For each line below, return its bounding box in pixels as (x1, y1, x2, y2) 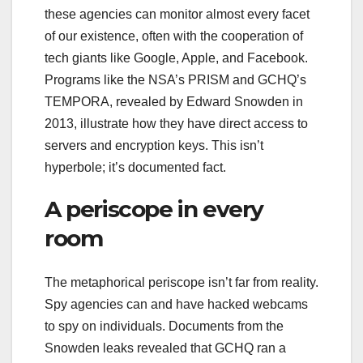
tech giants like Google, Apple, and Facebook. (45, 51, 308, 66)
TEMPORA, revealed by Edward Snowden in (45, 95, 303, 109)
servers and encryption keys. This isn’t (45, 139, 263, 153)
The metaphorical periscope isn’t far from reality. (45, 275, 318, 289)
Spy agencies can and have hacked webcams (45, 297, 308, 311)
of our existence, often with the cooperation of (45, 29, 303, 44)
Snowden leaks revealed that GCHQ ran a (45, 340, 286, 355)
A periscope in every (45, 195, 264, 224)
